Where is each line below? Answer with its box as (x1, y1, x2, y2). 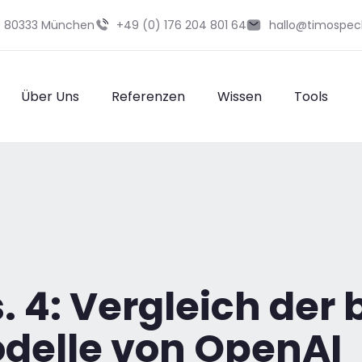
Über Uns (20, 87, 79, 106)
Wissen (217, 87, 262, 106)
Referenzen (111, 87, 185, 106)
